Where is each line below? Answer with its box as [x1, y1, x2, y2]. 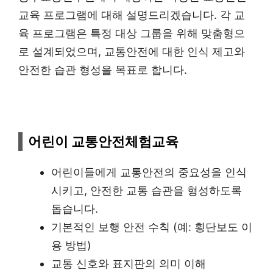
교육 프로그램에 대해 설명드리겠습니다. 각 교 [18, 8, 245, 21]
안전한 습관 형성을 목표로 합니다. [18, 63, 187, 76]
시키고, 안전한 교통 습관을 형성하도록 [51, 183, 242, 197]
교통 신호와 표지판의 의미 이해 [51, 257, 206, 270]
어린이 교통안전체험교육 [28, 133, 179, 149]
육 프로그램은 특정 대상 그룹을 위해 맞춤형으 [18, 26, 245, 40]
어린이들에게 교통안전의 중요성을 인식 [51, 165, 247, 179]
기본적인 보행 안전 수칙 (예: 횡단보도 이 [51, 220, 252, 233]
